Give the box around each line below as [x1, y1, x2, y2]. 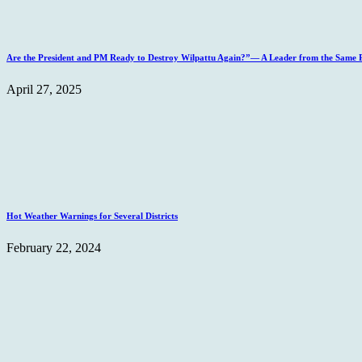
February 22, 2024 [6, 240, 101, 255]
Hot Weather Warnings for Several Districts [6, 210, 178, 221]
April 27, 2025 [6, 82, 82, 96]
